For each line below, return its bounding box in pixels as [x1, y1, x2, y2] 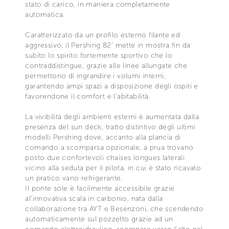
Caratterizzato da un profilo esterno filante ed [25, 30, 180, 39]
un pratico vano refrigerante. [25, 173, 123, 182]
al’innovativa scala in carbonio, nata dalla [25, 194, 163, 203]
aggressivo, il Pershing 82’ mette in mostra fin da [25, 40, 191, 50]
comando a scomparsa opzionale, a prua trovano [25, 143, 194, 152]
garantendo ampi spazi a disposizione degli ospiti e [25, 81, 198, 90]
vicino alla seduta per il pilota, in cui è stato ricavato [25, 163, 201, 172]
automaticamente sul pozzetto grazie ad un [25, 214, 173, 223]
